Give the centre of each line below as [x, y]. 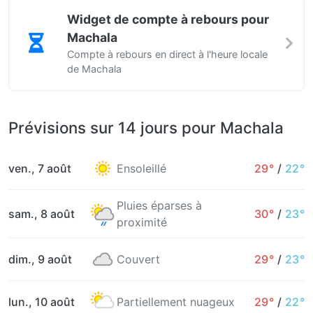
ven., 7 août [40, 168]
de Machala [94, 69]
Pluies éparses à [159, 205]
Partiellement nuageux [176, 302]
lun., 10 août [42, 302]
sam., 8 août [42, 214]
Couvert [138, 259]
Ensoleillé [141, 168]
